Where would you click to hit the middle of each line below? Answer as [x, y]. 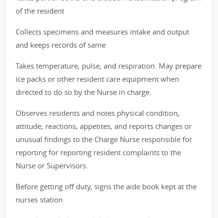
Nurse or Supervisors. [52, 165]
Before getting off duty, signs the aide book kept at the [106, 186]
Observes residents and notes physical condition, [98, 113]
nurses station [39, 200]
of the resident [40, 11]
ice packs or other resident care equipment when [97, 79]
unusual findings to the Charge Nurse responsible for [104, 139]
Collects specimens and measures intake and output [102, 32]
